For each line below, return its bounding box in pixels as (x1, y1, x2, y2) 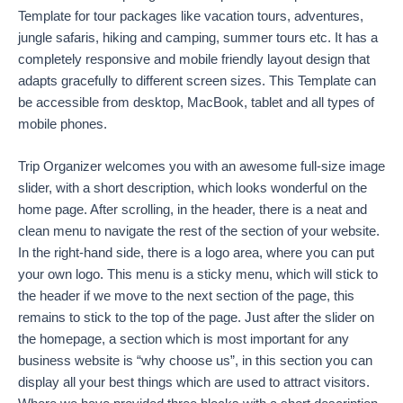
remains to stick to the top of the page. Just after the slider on (18, 310, 374, 326)
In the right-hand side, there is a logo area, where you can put (18, 246, 374, 261)
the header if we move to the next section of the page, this (18, 289, 354, 304)
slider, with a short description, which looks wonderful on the (18, 181, 367, 196)
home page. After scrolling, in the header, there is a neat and (18, 202, 367, 218)
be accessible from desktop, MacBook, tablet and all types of (18, 94, 374, 110)
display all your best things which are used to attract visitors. (18, 375, 370, 390)
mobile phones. (18, 116, 107, 131)
